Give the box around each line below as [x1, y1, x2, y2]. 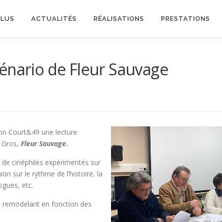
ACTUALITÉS [31, 15, 77, 22]
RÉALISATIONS [94, 15, 144, 22]
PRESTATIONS [161, 15, 210, 22]
